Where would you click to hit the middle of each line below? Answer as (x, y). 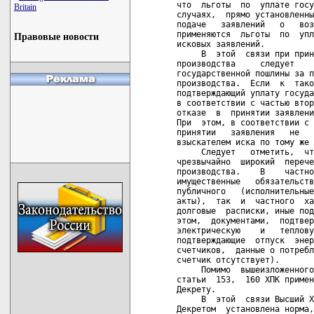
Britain (25, 7)
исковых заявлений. (221, 44)
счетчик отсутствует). (228, 260)
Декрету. (196, 289)
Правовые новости (56, 37)
